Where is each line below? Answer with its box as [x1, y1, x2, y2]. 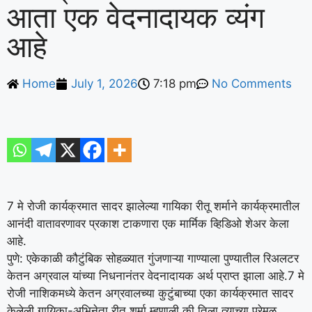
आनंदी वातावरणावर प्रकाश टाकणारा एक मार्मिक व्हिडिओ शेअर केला [7, 216, 289, 231]
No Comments [212, 77, 292, 91]
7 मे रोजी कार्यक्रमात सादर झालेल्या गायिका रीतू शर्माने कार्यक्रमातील [7, 198, 299, 213]
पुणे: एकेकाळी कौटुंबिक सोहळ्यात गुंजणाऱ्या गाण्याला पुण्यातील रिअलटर [7, 251, 299, 265]
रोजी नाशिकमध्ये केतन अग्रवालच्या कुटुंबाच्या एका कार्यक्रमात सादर [7, 286, 293, 300]
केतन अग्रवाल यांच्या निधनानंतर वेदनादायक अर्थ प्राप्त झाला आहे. [7, 268, 288, 283]
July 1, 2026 [71, 77, 138, 91]
